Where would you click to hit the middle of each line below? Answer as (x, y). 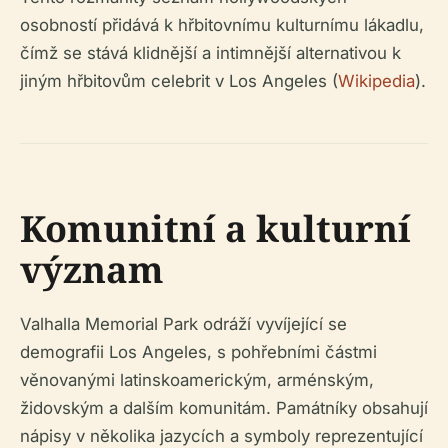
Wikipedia (376, 81)
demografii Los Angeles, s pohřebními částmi (198, 352)
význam (92, 270)
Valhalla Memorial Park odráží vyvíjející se (183, 324)
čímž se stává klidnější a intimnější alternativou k (210, 53)
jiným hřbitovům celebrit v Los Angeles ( (179, 81)
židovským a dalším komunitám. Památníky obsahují (224, 408)
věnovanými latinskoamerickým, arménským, (197, 380)
